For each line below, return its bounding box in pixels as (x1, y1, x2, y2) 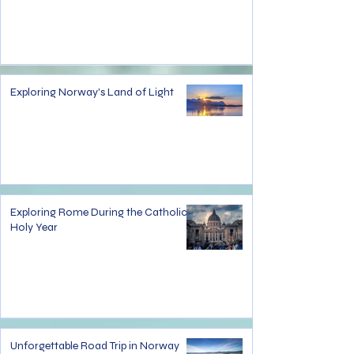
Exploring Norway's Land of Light (10, 85, 174, 99)
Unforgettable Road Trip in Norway (10, 339, 179, 352)
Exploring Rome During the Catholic (10, 205, 187, 219)
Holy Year (10, 220, 58, 234)
